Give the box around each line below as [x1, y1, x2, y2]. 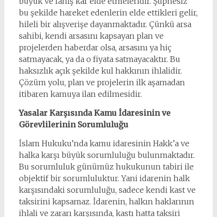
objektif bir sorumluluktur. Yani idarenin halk [18, 173, 190, 183]
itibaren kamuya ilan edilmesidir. [18, 89, 142, 99]
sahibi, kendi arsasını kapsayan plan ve [18, 31, 164, 41]
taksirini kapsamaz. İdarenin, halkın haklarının [18, 197, 194, 206]
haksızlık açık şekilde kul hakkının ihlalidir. [18, 66, 184, 76]
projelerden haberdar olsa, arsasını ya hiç [18, 43, 171, 52]
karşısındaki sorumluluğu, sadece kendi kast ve [18, 185, 196, 195]
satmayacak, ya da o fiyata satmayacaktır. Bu [18, 54, 180, 64]
